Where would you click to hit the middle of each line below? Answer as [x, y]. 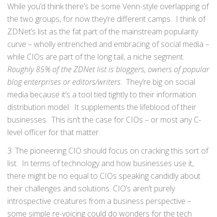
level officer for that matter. [54, 132]
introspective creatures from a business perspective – [99, 201]
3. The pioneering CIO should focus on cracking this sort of [108, 151]
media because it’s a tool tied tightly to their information [102, 94]
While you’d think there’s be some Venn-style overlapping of [108, 6]
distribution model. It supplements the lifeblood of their [102, 107]
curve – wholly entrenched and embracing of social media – [108, 44]
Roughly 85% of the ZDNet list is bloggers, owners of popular [108, 69]
